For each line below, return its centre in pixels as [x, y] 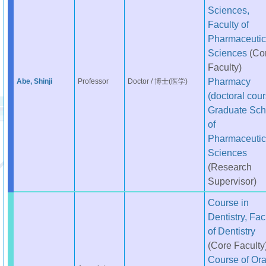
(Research [229, 167]
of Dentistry [231, 231]
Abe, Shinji [34, 81]
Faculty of [228, 24]
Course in [228, 202]
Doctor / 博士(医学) [157, 81]
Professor [93, 81]
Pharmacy [229, 81]
